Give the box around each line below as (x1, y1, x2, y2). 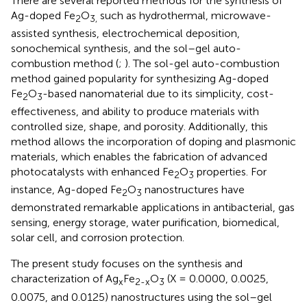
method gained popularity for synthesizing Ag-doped (11, 71, 269, 85)
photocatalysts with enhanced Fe (11, 165, 174, 179)
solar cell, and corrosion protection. (11, 231, 184, 245)
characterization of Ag (11, 272, 119, 286)
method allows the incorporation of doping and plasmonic (11, 135, 296, 149)
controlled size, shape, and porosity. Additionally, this (11, 120, 268, 134)
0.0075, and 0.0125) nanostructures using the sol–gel (11, 290, 272, 304)
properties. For (194, 165, 267, 179)
